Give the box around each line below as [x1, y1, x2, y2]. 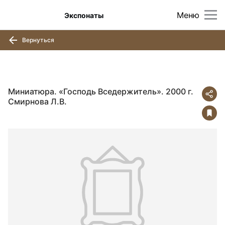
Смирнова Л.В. [8, 96, 67, 106]
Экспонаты [64, 11, 104, 20]
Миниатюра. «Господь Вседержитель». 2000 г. [8, 86, 193, 96]
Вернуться [21, 36, 54, 44]
